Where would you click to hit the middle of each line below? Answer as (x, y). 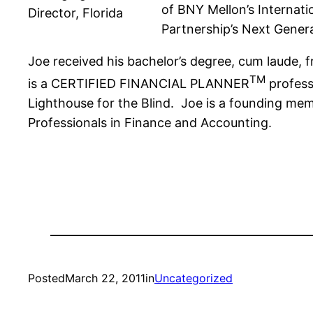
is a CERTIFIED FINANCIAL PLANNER (139, 84)
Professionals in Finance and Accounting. (150, 123)
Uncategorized (194, 278)
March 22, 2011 (105, 278)
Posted (46, 278)
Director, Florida (75, 13)
